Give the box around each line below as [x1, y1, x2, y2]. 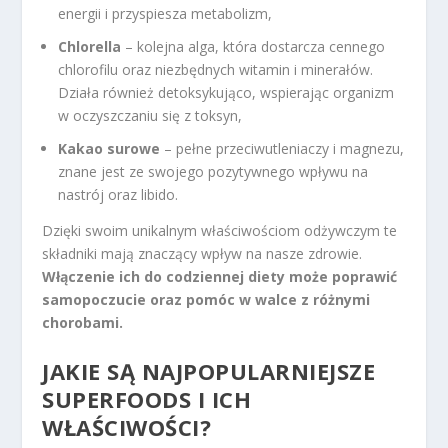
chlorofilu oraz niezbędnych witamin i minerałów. [58, 59, 374, 79]
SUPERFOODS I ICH [42, 383, 252, 414]
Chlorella [58, 36, 122, 56]
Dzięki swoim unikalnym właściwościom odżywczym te [42, 221, 398, 241]
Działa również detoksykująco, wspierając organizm [58, 82, 395, 102]
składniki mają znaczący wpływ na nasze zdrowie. [42, 244, 363, 264]
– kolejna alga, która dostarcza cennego [121, 36, 386, 56]
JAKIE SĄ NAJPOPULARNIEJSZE [42, 355, 376, 386]
